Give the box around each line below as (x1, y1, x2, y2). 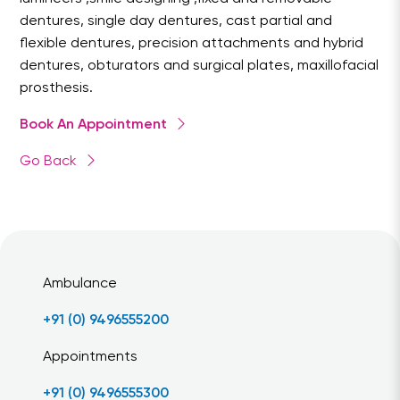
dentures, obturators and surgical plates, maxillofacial (20, 59, 379, 73)
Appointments (43, 350, 137, 364)
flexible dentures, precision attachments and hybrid (20, 37, 364, 51)
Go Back (20, 154, 78, 169)
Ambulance (43, 277, 117, 291)
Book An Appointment (20, 118, 168, 132)
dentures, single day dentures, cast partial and (20, 14, 333, 29)
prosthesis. (20, 81, 94, 96)
